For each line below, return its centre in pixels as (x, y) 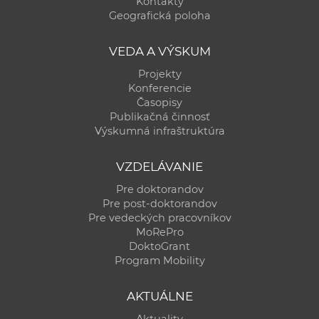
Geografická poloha (159, 15)
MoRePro (159, 232)
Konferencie (159, 88)
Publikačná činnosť (159, 116)
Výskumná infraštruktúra (159, 131)
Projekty (159, 74)
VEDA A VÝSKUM (159, 51)
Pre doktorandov (159, 189)
